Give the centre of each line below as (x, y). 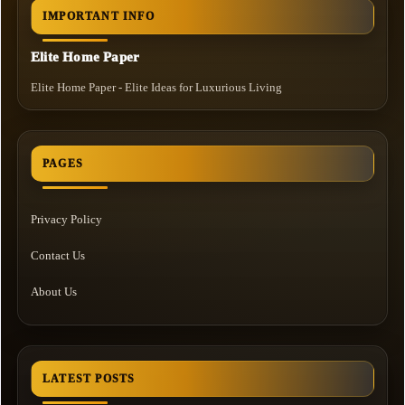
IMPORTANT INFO (99, 16)
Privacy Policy (66, 219)
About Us (54, 291)
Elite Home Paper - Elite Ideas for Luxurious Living (156, 87)
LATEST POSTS (89, 378)
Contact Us (58, 255)
